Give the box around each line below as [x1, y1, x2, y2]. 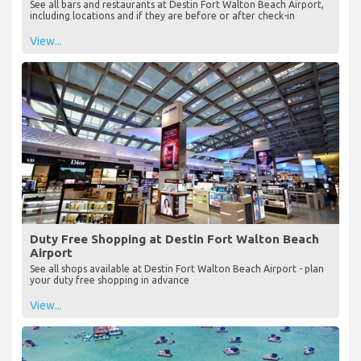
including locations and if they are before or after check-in [30, 10, 295, 22]
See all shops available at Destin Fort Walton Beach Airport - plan [30, 263, 324, 275]
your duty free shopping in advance [30, 275, 189, 286]
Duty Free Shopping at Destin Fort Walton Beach [30, 232, 319, 247]
